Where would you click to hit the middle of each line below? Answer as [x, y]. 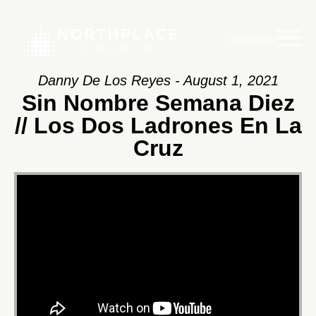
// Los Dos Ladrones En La [158, 126]
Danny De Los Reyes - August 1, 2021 [158, 80]
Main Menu [252, 41]
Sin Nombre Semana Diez [158, 103]
